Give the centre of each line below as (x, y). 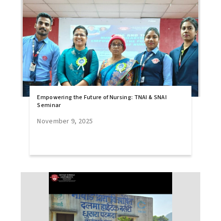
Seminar (49, 105)
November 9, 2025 (65, 121)
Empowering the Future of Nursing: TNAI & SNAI (102, 97)
